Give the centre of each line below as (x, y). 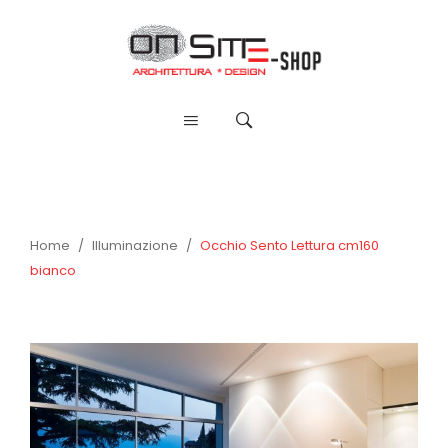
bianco (53, 270)
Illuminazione (135, 245)
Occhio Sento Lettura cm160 (288, 245)
